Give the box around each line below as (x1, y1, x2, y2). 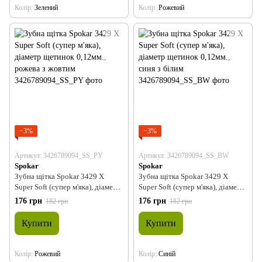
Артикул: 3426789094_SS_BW (139, 151, 229, 160)
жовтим (15, 203, 40, 212)
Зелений (35, 3, 58, 12)
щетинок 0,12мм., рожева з (15, 192, 102, 202)
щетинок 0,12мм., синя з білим (139, 192, 238, 202)
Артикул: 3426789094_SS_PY (15, 151, 103, 160)
